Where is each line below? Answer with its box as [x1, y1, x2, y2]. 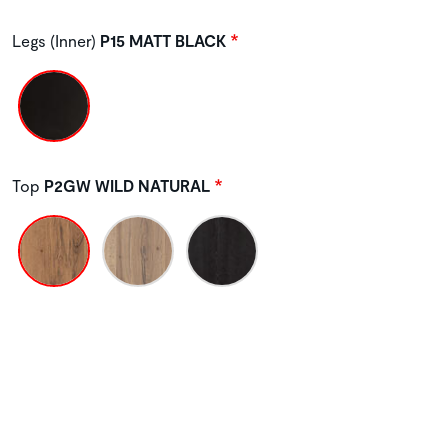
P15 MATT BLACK [96, 31, 226, 51]
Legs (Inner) [12, 31, 96, 51]
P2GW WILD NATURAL [40, 176, 210, 196]
